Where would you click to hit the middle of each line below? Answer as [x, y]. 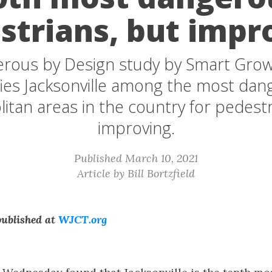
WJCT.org [83, 219]
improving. [136, 128]
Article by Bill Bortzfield [136, 173]
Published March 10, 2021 [136, 158]
